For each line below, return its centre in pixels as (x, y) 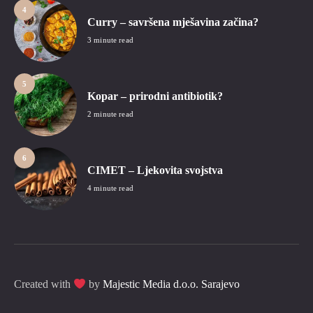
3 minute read (110, 40)
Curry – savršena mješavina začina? (173, 22)
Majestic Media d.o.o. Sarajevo (172, 284)
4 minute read (110, 188)
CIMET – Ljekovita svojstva (155, 170)
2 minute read (110, 114)
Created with (44, 284)
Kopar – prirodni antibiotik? (155, 96)
